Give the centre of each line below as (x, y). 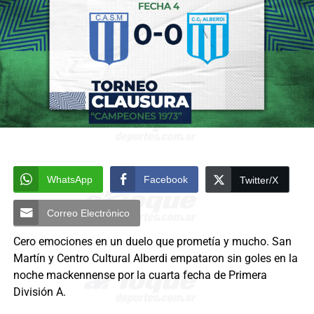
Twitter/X (259, 180)
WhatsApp (69, 180)
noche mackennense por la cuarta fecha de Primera (140, 275)
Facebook (165, 180)
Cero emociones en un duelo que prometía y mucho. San (152, 242)
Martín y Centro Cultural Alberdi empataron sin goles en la (155, 259)
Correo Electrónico (88, 213)
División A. (39, 292)
